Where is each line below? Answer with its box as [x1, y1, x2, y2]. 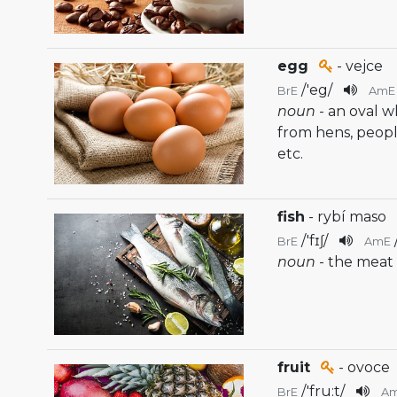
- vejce [333, 58, 384, 75]
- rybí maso [305, 208, 387, 226]
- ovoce [335, 359, 391, 377]
